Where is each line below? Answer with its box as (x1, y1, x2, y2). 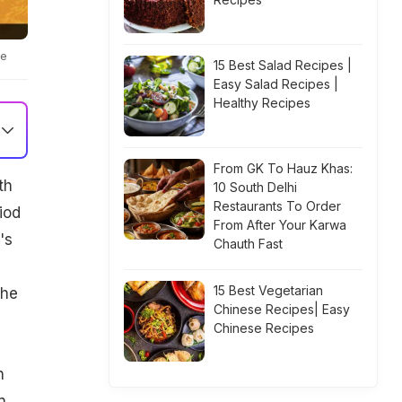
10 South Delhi (214, 179, 297, 195)
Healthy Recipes (214, 95, 310, 110)
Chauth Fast (214, 236, 283, 251)
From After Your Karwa (214, 217, 346, 232)
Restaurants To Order (214, 198, 341, 214)
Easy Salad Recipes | (214, 76, 338, 92)
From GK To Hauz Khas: (214, 161, 353, 176)
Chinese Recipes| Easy (214, 301, 350, 317)
